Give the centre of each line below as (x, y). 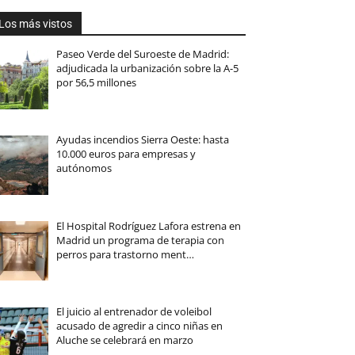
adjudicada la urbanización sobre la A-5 (147, 69)
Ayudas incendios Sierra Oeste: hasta (142, 140)
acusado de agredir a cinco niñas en (139, 325)
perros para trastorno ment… (125, 254)
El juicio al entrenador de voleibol (134, 311)
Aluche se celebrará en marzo (124, 340)
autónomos (84, 168)
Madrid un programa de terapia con (140, 240)
